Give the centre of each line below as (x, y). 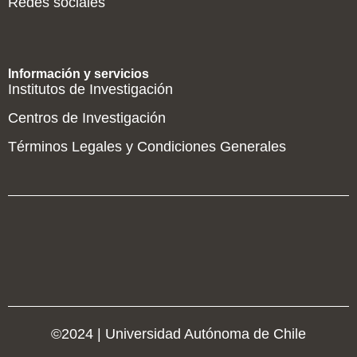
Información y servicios (78, 73)
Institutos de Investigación (90, 89)
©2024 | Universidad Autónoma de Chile (178, 333)
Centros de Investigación (87, 118)
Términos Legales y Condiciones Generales (147, 147)
